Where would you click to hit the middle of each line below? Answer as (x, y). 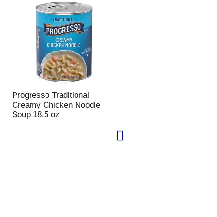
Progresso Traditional (50, 95)
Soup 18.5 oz (36, 115)
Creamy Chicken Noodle (56, 105)
